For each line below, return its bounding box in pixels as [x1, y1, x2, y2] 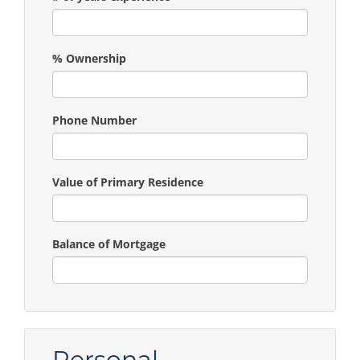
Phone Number [52, 112, 137, 128]
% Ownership [52, 50, 126, 66]
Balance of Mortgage [52, 235, 166, 252]
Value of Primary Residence [52, 174, 203, 190]
